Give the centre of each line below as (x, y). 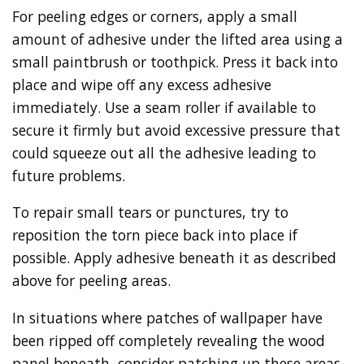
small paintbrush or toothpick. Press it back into (175, 61)
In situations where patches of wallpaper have (167, 317)
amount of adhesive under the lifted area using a (178, 39)
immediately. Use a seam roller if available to (164, 107)
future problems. (69, 175)
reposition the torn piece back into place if (155, 235)
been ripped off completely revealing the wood (169, 340)
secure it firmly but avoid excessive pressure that (176, 130)
